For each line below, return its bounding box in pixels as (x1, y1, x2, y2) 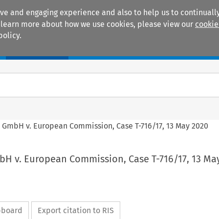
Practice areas (84, 44, 136, 55)
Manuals (22, 44, 53, 55)
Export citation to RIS (37, 206, 114, 216)
